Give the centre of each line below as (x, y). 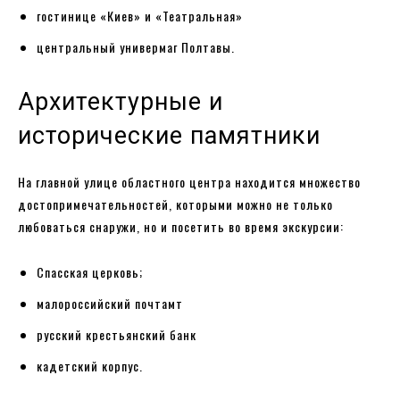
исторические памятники (173, 135)
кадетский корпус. (92, 365)
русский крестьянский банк (118, 334)
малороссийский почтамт (112, 303)
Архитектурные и (121, 101)
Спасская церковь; (90, 271)
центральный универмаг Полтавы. (136, 46)
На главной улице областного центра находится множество (189, 181)
